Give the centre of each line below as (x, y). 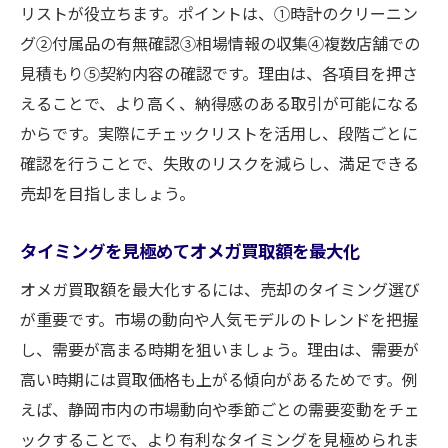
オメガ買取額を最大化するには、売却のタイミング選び (220, 289)
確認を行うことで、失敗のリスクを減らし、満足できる (219, 163)
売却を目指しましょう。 (107, 193)
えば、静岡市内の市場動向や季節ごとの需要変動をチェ (220, 409)
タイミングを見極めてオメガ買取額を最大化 (190, 250)
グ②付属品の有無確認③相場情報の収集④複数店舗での (220, 43)
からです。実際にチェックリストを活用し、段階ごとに (219, 133)
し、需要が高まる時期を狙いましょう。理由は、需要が (219, 349)
